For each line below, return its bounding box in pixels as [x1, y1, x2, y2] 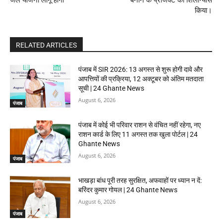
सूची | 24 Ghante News [78, 84, 145, 93]
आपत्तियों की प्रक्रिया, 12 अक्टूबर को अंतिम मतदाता [78, 75, 204, 83]
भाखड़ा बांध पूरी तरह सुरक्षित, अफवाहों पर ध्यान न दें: [78, 176, 202, 184]
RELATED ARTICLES [16, 41, 77, 50]
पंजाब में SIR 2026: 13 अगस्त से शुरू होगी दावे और [78, 65, 203, 74]
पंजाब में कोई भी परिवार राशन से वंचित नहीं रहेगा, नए [78, 121, 201, 129]
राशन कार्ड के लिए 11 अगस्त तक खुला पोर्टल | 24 [78, 130, 198, 139]
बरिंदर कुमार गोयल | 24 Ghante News [78, 185, 178, 194]
